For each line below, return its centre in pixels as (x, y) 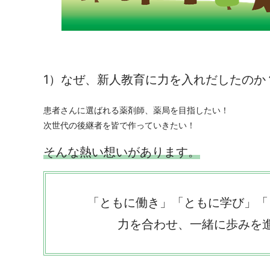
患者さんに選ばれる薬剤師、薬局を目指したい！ (136, 110)
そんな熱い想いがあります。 (122, 152)
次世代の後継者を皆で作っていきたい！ (119, 125)
